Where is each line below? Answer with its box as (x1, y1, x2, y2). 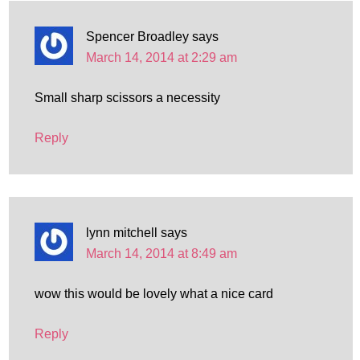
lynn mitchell (85, 226, 157, 239)
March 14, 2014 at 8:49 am (85, 247, 237, 260)
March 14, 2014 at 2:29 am (85, 51, 237, 64)
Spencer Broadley (85, 30, 189, 43)
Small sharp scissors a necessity (34, 91, 220, 104)
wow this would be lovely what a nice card (34, 287, 273, 301)
